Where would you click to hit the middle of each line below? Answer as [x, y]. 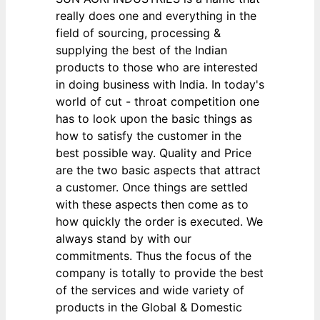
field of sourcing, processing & [138, 33]
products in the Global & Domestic [149, 307]
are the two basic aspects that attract [158, 170]
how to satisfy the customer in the [149, 136]
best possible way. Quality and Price [154, 153]
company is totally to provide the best [160, 273]
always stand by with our [124, 239]
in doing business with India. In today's [160, 85]
